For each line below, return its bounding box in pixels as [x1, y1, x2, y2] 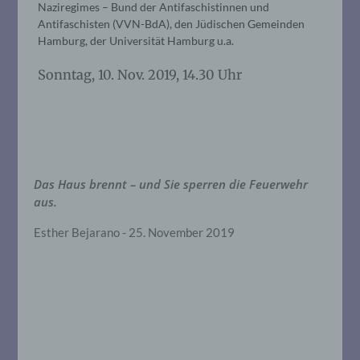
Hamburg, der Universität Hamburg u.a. [38, 33, 235, 47]
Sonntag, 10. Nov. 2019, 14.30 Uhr [38, 66, 243, 83]
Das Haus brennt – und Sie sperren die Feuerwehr [34, 175, 309, 192]
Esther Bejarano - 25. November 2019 [34, 224, 235, 239]
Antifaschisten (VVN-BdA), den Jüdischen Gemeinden [38, 16, 305, 31]
